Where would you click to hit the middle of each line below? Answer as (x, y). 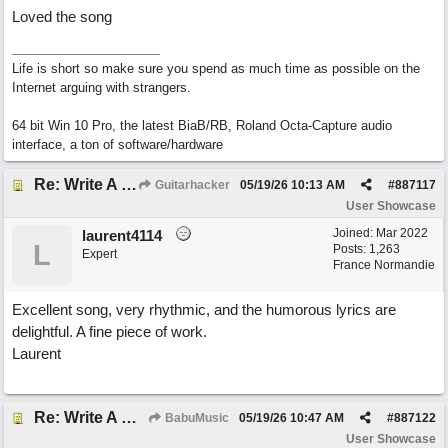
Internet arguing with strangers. (101, 87)
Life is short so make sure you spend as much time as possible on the (216, 68)
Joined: (354, 233)
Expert (99, 254)
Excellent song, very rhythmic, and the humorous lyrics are (204, 309)
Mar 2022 (402, 233)
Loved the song (62, 16)
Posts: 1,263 (366, 249)
